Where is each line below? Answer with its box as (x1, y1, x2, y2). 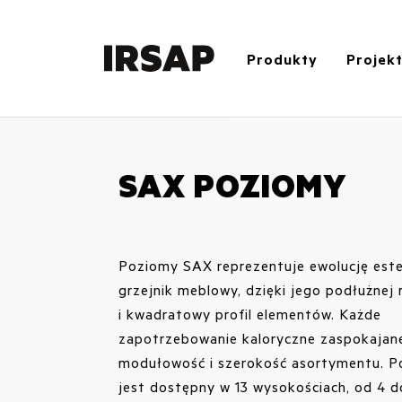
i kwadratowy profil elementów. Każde (118, 304, 381, 323)
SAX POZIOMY (118, 163, 346, 206)
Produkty (247, 48, 319, 68)
